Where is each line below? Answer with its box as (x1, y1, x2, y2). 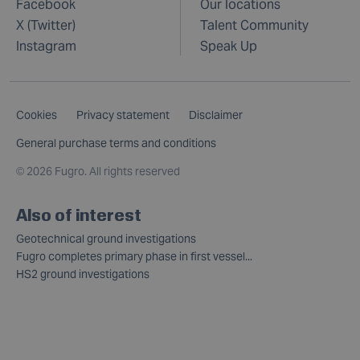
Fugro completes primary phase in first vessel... (16, 249, 252, 264)
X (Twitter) (16, 17, 76, 34)
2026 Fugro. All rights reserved (27, 164, 180, 178)
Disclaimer (189, 108, 243, 122)
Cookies (16, 108, 57, 122)
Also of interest (16, 205, 141, 224)
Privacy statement (76, 108, 170, 122)
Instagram (16, 38, 76, 55)
